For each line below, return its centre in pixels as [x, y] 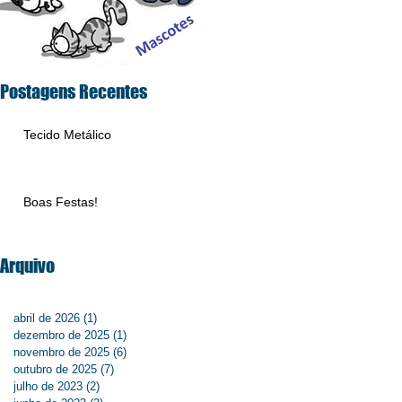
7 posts [133, 369]
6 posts [146, 352]
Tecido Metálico [67, 135]
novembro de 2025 [61, 352]
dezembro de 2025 [61, 335]
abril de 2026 [47, 318]
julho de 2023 [48, 386]
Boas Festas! [61, 202]
